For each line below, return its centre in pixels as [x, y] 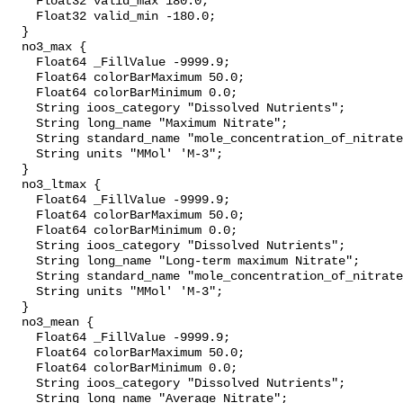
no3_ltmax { [14, 185]
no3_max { [14, 48]
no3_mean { [14, 323]
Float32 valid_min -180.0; [22, 17]
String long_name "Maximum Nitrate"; [22, 124]
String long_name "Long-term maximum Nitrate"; [22, 262]
